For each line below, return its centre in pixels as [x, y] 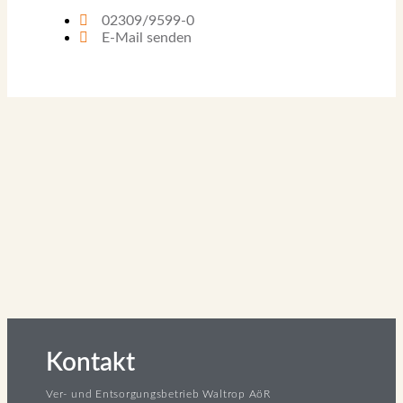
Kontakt [91, 362]
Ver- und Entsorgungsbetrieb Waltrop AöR [158, 394]
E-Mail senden [147, 38]
